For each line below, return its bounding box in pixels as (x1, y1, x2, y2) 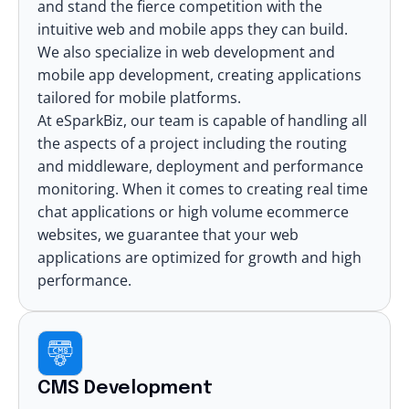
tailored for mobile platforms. (37, 87, 241, 108)
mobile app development (37, 64, 210, 85)
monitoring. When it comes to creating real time (37, 178, 368, 199)
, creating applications (210, 64, 362, 85)
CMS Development (37, 378, 213, 398)
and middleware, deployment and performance (37, 155, 363, 176)
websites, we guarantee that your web (37, 224, 299, 245)
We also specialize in (37, 41, 182, 62)
